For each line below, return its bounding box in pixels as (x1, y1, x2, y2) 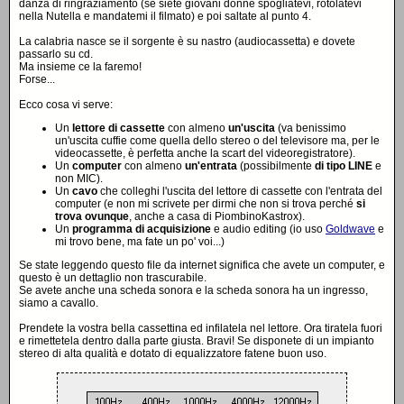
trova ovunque (55, 210, 129, 223)
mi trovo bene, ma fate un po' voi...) (55, 235, 225, 248)
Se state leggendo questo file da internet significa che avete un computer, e (19, 259, 385, 271)
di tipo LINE (315, 160, 372, 172)
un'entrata (185, 160, 237, 172)
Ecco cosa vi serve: (19, 98, 113, 111)
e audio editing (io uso (211, 223, 326, 235)
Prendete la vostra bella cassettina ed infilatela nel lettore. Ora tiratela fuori (19, 322, 382, 335)
